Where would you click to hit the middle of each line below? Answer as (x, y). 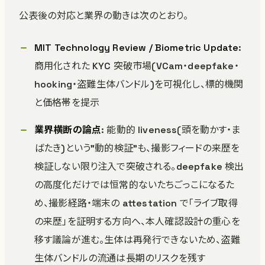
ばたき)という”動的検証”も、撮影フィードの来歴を (137, 148)
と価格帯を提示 (67, 103)
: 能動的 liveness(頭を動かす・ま (171, 130)
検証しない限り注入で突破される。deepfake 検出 (139, 167)
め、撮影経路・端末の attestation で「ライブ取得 (136, 203)
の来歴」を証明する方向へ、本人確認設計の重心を (137, 222)
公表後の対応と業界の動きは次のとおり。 (104, 16)
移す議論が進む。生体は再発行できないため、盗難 (137, 240)
